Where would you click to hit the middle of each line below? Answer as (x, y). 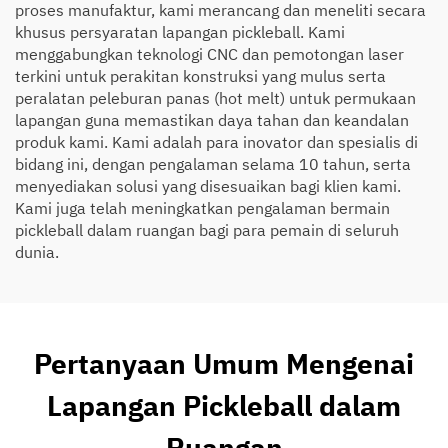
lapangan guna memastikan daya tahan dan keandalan (212, 119)
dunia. (37, 251)
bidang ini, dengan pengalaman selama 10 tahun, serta (213, 163)
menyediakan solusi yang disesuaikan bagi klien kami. (208, 185)
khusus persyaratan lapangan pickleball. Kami (180, 31)
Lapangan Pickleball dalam (224, 405)
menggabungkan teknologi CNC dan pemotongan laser (209, 53)
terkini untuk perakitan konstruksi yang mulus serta (200, 75)
